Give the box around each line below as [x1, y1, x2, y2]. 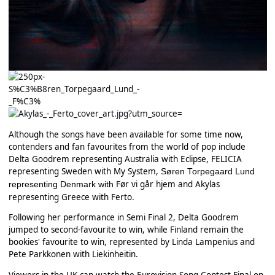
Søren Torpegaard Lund [160, 166, 255, 176]
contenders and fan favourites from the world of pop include [8, 141, 246, 152]
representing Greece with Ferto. [8, 191, 134, 203]
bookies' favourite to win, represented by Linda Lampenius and [8, 236, 255, 248]
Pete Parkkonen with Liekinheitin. [8, 249, 138, 260]
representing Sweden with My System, [8, 165, 161, 177]
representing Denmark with [8, 179, 116, 189]
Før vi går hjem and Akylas [115, 178, 220, 190]
